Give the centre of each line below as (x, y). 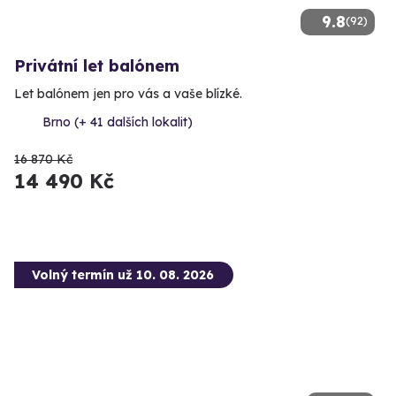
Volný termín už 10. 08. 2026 (123, 275)
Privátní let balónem (97, 66)
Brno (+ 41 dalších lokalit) (118, 122)
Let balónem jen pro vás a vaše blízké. (128, 94)
